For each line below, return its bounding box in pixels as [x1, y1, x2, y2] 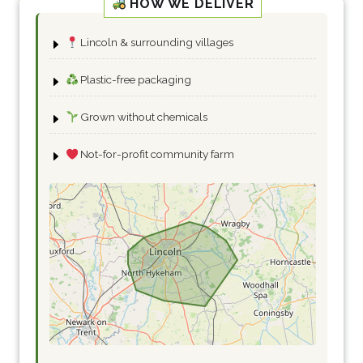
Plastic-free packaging [78, 73, 192, 87]
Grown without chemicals [78, 110, 208, 124]
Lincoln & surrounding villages [78, 36, 234, 49]
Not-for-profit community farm [78, 147, 235, 161]
